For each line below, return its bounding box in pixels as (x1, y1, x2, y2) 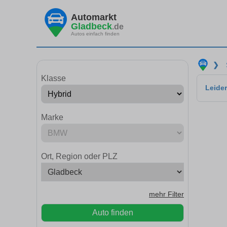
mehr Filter (149, 191, 184, 198)
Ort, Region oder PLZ (41, 152, 118, 161)
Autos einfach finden (71, 30, 120, 36)
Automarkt (71, 12, 117, 22)
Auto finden (92, 208, 133, 217)
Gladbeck (71, 21, 112, 31)
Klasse (41, 74, 66, 83)
